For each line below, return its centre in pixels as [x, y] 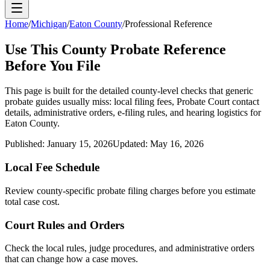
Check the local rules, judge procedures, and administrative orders [130, 248]
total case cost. [32, 201]
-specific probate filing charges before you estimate [159, 190]
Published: [26, 144]
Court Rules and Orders [64, 225]
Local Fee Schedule [52, 168]
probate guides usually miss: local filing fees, [91, 102]
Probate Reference [166, 49]
